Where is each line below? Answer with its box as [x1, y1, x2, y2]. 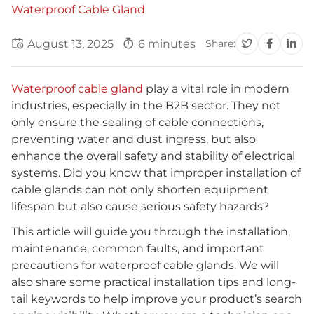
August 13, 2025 [27, 36, 116, 50]
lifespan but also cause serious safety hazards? [11, 200, 269, 213]
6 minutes [138, 36, 196, 50]
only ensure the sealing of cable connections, [11, 116, 264, 129]
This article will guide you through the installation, [11, 225, 290, 238]
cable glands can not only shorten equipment [11, 183, 268, 196]
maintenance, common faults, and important [11, 242, 264, 255]
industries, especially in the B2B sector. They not [11, 99, 281, 112]
